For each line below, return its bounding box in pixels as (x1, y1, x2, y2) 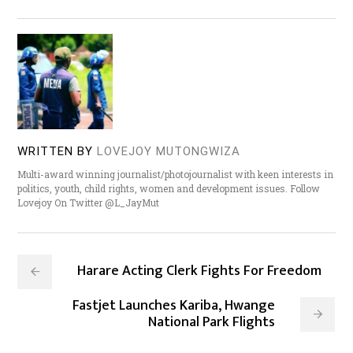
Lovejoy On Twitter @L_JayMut (17, 196, 160, 210)
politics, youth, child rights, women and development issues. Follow (17, 182, 321, 195)
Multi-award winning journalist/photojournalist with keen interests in (17, 168, 334, 181)
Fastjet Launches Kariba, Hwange (72, 294, 276, 318)
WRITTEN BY (17, 144, 94, 159)
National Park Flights (148, 310, 276, 335)
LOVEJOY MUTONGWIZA (97, 144, 241, 159)
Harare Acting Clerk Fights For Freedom (77, 259, 322, 284)
